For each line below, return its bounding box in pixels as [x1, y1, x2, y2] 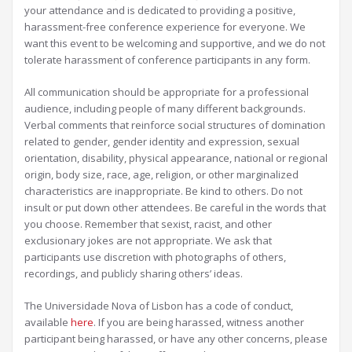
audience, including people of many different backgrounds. [24, 101, 306, 115]
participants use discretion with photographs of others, [24, 250, 286, 264]
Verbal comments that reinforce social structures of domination [24, 118, 325, 132]
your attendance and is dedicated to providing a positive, [24, 3, 295, 17]
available [24, 315, 71, 329]
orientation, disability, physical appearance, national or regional [24, 151, 328, 165]
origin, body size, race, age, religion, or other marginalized [24, 167, 299, 181]
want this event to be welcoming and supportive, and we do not [24, 36, 325, 50]
